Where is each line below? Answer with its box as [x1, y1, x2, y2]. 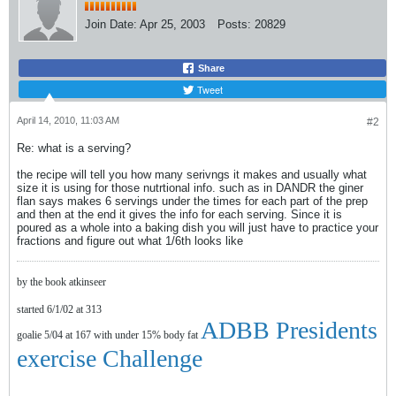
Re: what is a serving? [17, 141, 131, 155]
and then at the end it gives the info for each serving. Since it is [17, 208, 342, 221]
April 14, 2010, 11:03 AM [17, 115, 119, 126]
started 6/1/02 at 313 [17, 303, 102, 316]
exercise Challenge [17, 345, 202, 372]
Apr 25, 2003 [140, 18, 205, 31]
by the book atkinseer [17, 276, 106, 288]
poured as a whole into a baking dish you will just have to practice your [17, 221, 378, 234]
